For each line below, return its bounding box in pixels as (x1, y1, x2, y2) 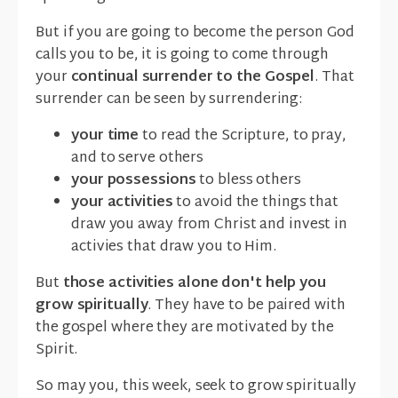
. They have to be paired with (147, 293, 346, 320)
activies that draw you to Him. (71, 235, 276, 261)
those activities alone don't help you (62, 271, 326, 298)
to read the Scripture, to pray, (142, 123, 346, 150)
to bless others (199, 168, 301, 195)
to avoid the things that (176, 190, 339, 217)
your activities (71, 190, 177, 217)
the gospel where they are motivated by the (36, 315, 334, 342)
